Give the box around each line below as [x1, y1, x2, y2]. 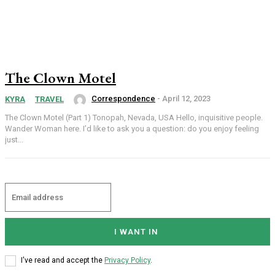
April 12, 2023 [162, 94, 211, 104]
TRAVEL [35, 95, 64, 104]
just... [5, 134, 23, 144]
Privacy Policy [104, 256, 150, 265]
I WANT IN [114, 227, 158, 236]
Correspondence [91, 94, 155, 104]
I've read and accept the [21, 256, 104, 265]
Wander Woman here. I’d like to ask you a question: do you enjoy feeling [5, 123, 259, 133]
